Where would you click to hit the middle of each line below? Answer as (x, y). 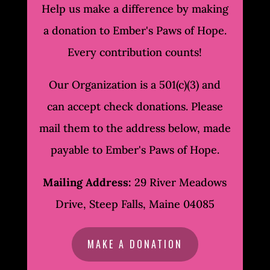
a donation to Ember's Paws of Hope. (135, 31)
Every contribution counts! (135, 52)
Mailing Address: (87, 183)
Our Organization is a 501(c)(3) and (135, 85)
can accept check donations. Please (135, 107)
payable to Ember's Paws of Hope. (135, 150)
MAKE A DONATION (135, 244)
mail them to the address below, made (135, 128)
